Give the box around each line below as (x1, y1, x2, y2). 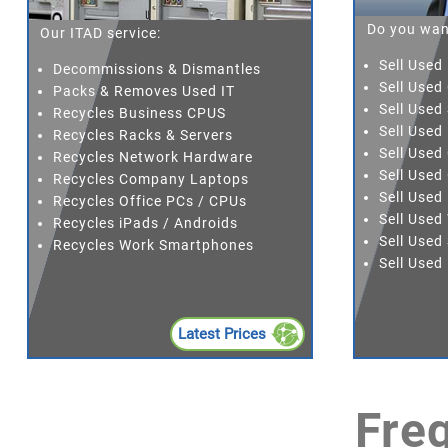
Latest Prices (178, 324, 271, 343)
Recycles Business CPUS (52, 104, 226, 121)
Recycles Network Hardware (52, 148, 253, 165)
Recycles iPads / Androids (52, 214, 238, 231)
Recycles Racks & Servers (52, 126, 233, 143)
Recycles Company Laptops (52, 170, 249, 187)
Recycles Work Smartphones (52, 236, 254, 253)
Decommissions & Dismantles (52, 60, 261, 77)
